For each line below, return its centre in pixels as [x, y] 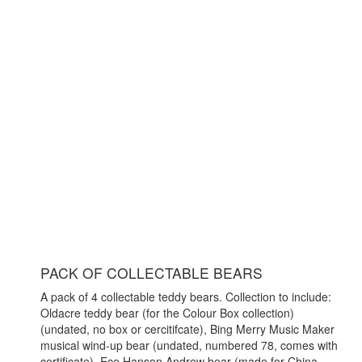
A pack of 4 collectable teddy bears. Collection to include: [186, 297]
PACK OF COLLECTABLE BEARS [152, 273]
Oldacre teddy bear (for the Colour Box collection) [167, 313]
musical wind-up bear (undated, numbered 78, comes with [189, 345]
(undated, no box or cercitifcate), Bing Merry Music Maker [187, 329]
